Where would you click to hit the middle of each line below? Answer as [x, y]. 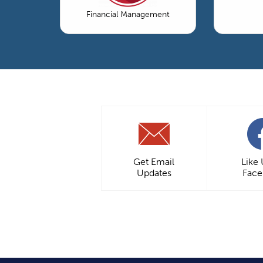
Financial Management [128, 14]
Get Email [154, 161]
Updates [154, 173]
